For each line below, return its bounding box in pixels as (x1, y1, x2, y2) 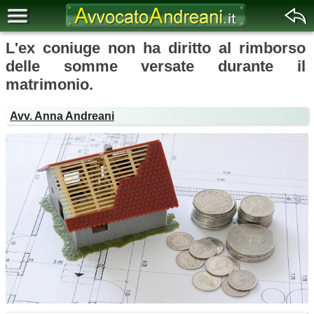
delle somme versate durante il (6, 57, 306, 75)
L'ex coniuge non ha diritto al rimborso (6, 39, 306, 57)
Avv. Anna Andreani (10, 110, 114, 122)
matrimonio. (6, 76, 93, 93)
